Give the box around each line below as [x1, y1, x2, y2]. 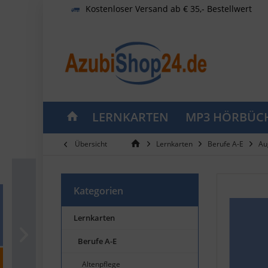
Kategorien [74, 184, 123, 197]
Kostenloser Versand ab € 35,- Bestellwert [86, 2, 252, 14]
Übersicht [75, 138, 107, 149]
